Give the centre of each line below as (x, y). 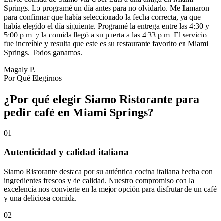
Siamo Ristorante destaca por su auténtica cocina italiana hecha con (108, 171)
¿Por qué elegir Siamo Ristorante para (102, 99)
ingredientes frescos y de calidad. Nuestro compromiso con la (99, 180)
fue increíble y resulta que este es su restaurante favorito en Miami (106, 43)
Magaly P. (19, 69)
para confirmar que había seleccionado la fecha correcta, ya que (102, 17)
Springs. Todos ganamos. (43, 52)
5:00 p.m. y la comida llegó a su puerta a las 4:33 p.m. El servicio (105, 35)
